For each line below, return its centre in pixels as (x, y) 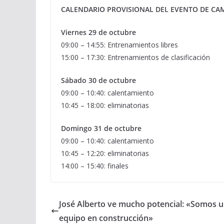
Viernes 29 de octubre (98, 32)
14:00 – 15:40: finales (95, 166)
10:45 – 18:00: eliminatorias (105, 105)
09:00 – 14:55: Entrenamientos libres (119, 45)
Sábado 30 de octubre (98, 80)
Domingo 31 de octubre (101, 128)
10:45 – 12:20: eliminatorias (105, 153)
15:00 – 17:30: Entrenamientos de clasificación (135, 57)
